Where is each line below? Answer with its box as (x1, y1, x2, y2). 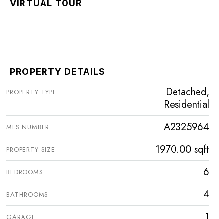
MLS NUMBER (6, 122, 49, 132)
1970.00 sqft (155, 142, 209, 157)
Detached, (166, 85, 209, 100)
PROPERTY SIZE (6, 145, 55, 154)
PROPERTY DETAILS (10, 66, 106, 77)
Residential (164, 97, 209, 112)
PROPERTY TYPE (6, 88, 57, 97)
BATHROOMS (6, 190, 48, 199)
